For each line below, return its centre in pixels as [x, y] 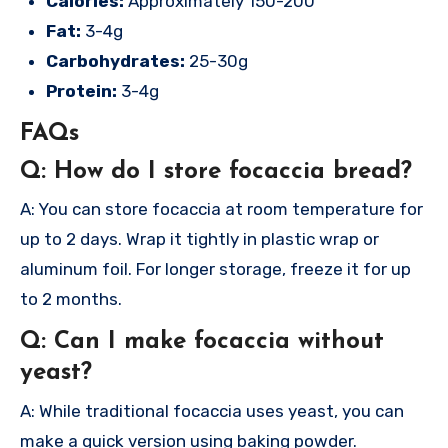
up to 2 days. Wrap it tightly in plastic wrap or [199, 239]
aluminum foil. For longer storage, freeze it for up [215, 269]
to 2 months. [71, 299]
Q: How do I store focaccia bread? [216, 171]
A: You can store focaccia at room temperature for [221, 209]
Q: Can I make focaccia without [202, 342]
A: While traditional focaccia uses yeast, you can [212, 410]
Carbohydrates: [115, 61]
